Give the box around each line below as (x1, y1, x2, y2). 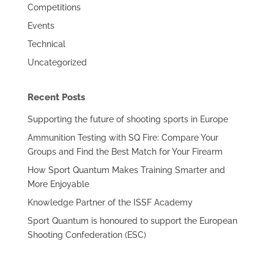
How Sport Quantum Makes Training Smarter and (27, 165, 225, 175)
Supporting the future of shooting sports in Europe (27, 114, 228, 124)
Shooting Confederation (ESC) (27, 229, 146, 240)
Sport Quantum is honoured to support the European (27, 215, 237, 226)
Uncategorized (27, 57, 87, 67)
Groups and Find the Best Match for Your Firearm (27, 146, 223, 157)
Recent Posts (27, 91, 85, 103)
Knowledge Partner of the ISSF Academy (27, 197, 193, 207)
